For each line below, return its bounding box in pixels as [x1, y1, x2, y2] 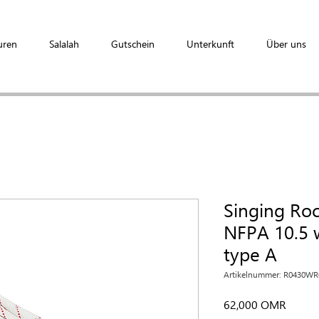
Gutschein [111, 37, 155, 51]
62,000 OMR [224, 297, 286, 313]
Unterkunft [187, 37, 234, 51]
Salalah [49, 37, 79, 51]
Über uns [266, 37, 306, 51]
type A [224, 241, 277, 267]
